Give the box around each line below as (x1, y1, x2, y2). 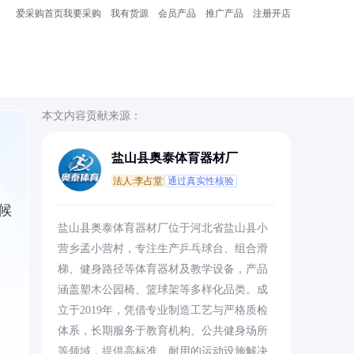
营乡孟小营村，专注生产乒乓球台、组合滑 (57, 243, 268, 254)
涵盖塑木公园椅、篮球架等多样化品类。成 (57, 284, 268, 296)
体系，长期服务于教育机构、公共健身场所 (57, 325, 268, 337)
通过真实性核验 (167, 175, 234, 186)
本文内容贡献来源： (41, 110, 141, 122)
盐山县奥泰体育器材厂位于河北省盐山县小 (57, 222, 268, 234)
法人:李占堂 (112, 175, 163, 186)
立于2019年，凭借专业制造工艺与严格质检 (57, 304, 268, 316)
